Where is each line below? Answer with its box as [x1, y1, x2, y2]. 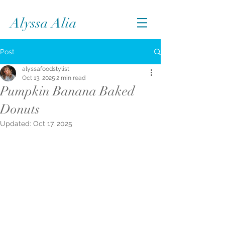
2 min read [56, 74, 85, 81]
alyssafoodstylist [22, 65, 69, 72]
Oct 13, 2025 [22, 74, 55, 81]
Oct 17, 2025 [33, 120, 72, 128]
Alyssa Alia [10, 15, 77, 32]
